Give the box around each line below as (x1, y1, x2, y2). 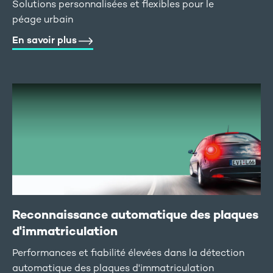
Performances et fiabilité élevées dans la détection (12, 246, 244, 259)
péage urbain (12, 12, 73, 26)
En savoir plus (12, 33, 77, 46)
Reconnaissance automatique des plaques (12, 206, 258, 222)
